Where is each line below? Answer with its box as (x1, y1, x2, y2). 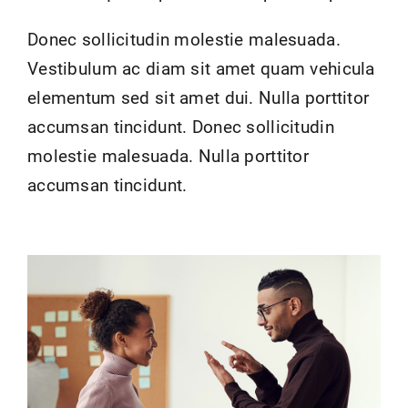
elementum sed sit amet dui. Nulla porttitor (26, 87, 370, 109)
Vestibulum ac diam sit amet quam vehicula (26, 58, 375, 80)
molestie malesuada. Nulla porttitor (26, 146, 309, 168)
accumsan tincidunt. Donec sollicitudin (26, 117, 334, 138)
